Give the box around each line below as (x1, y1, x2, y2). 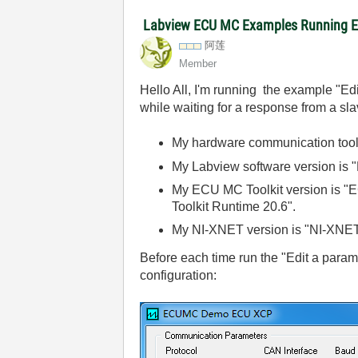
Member (179, 58, 217, 70)
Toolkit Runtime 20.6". (172, 200, 296, 213)
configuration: (140, 268, 217, 282)
